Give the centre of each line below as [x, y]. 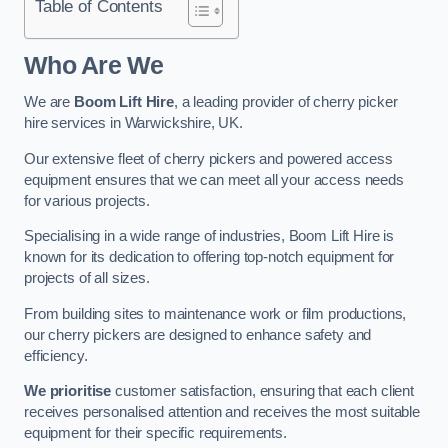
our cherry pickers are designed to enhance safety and [198, 334]
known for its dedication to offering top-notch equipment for [209, 257]
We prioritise [68, 391]
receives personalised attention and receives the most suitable [222, 412]
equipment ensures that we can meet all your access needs [214, 179]
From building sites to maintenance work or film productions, [215, 313]
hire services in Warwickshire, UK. [134, 123]
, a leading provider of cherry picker [285, 102]
